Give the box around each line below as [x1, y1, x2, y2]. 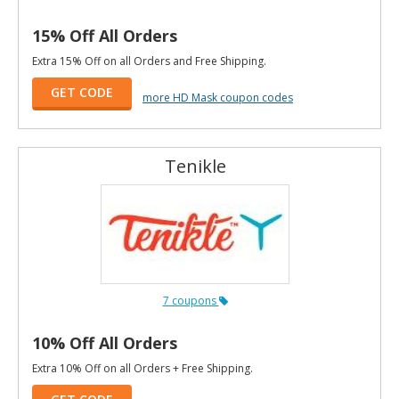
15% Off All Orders [32, 24, 177, 46]
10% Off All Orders [32, 331, 177, 354]
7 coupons [162, 292, 219, 308]
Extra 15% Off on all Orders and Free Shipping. [32, 53, 266, 69]
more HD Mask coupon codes [142, 89, 293, 105]
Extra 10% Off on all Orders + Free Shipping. [32, 360, 253, 376]
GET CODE [51, 83, 113, 101]
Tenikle [164, 153, 226, 178]
